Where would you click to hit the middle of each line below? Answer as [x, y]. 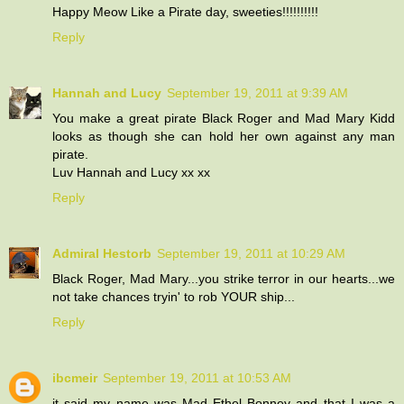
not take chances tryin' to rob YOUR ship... [174, 296]
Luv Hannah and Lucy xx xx [131, 172]
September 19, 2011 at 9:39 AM [257, 92]
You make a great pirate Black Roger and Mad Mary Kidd [224, 118]
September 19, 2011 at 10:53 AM [197, 377]
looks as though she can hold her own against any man [224, 136]
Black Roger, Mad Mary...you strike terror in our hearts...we [224, 278]
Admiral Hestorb [102, 253]
